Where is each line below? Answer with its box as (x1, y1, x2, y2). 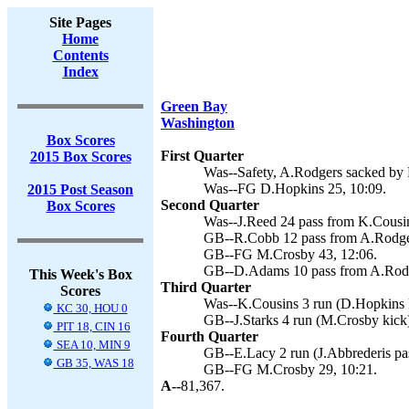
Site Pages (49, 15, 111, 30)
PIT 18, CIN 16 (53, 320, 131, 333)
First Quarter (161, 148, 244, 163)
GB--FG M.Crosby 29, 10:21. (204, 362, 377, 377)
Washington (161, 115, 235, 131)
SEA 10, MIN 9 (53, 338, 131, 351)
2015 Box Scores (29, 149, 131, 164)
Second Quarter (161, 197, 259, 213)
